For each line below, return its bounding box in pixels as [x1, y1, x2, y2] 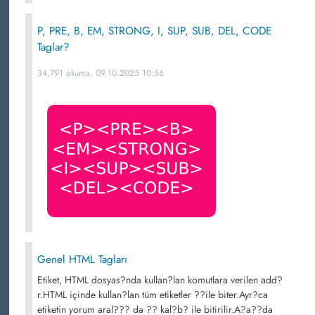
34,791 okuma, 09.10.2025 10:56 [37, 67, 164, 79]
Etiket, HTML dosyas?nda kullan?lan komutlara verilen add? [37, 273, 283, 287]
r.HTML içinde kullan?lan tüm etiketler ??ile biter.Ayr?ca [37, 288, 268, 302]
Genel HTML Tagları [37, 252, 127, 267]
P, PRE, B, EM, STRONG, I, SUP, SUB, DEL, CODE [37, 23, 271, 39]
